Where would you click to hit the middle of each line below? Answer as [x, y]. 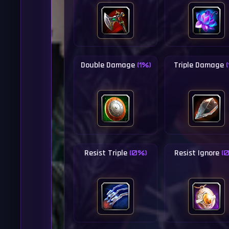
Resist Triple [107, 153]
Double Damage [109, 65]
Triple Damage [200, 65]
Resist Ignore [198, 153]
